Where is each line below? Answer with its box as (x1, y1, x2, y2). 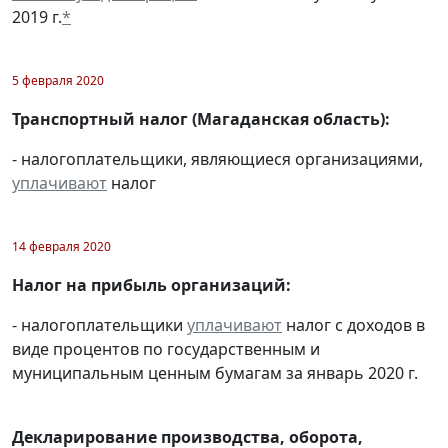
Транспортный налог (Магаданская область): (12, 107, 390, 130)
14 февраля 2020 (12, 237, 111, 255)
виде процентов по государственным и (12, 337, 320, 360)
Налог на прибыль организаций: (12, 273, 291, 296)
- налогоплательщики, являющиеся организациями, (12, 147, 423, 170)
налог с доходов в (282, 313, 425, 336)
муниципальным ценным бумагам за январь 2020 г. (12, 361, 418, 384)
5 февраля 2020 (12, 71, 104, 89)
